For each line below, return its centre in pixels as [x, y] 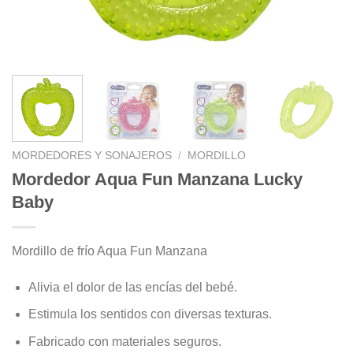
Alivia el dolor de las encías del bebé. [132, 287]
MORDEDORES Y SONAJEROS [92, 155]
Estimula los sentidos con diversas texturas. [150, 314]
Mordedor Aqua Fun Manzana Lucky [157, 179]
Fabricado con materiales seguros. [124, 341]
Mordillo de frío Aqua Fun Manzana [110, 251]
